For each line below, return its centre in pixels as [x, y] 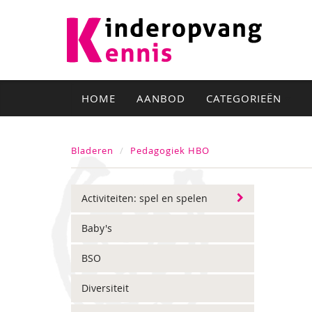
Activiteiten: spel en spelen [145, 198]
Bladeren [92, 150]
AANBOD [161, 98]
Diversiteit [105, 288]
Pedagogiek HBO [170, 150]
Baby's [97, 228]
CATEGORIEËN [245, 98]
